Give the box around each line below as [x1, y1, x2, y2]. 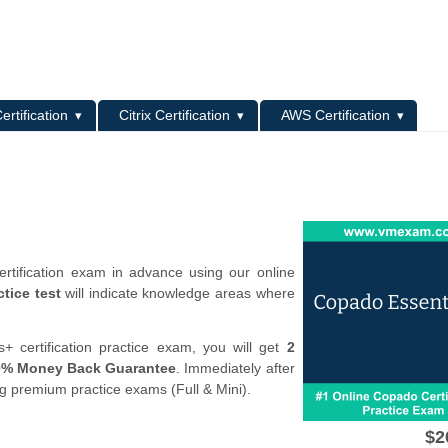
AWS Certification [281, 107, 391, 124]
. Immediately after [176, 360, 295, 377]
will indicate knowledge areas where [60, 284, 295, 301]
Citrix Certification [119, 107, 231, 124]
